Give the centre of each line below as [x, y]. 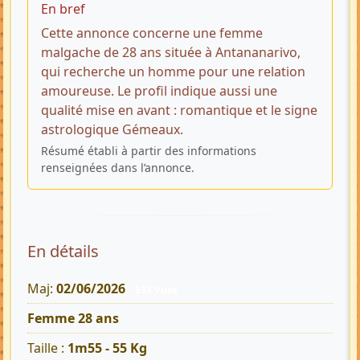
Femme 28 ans [73, 319]
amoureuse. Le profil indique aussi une [159, 90]
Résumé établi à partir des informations [149, 150]
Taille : [47, 348]
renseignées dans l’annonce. [118, 167]
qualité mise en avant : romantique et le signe [179, 110]
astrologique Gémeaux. [112, 129]
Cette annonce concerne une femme [152, 33]
